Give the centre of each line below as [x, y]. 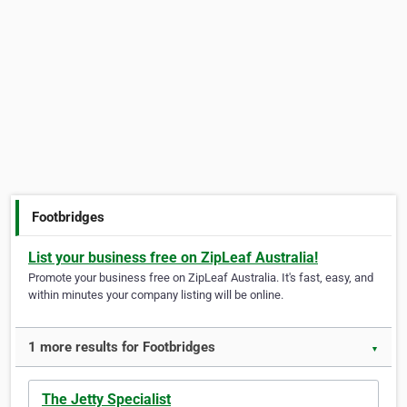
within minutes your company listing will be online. [156, 295]
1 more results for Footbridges [122, 347]
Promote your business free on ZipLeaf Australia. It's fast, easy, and [201, 278]
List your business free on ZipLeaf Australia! [173, 258]
